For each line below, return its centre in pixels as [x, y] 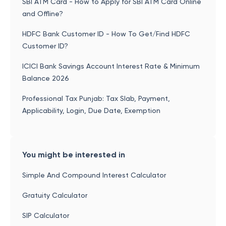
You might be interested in [74, 155]
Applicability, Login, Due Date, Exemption [91, 110]
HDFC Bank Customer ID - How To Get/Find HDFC [106, 34]
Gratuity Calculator [55, 195]
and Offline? [43, 14]
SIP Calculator [46, 215]
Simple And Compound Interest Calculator [94, 175]
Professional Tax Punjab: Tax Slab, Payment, [96, 98]
